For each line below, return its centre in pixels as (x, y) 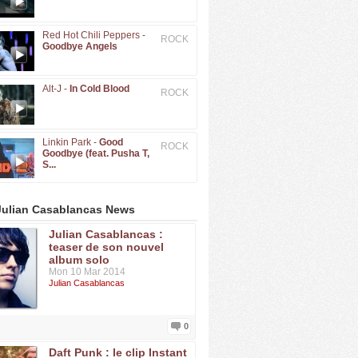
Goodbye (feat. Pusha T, (96, 153)
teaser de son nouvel (106, 247)
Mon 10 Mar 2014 (87, 272)
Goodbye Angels (80, 46)
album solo (79, 260)
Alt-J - (56, 89)
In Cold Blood (99, 89)
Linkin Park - (71, 142)
